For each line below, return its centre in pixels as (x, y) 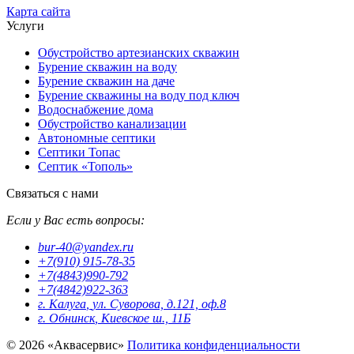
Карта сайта (38, 11)
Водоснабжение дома (96, 109)
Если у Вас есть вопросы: (75, 220)
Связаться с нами (53, 193)
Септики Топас (79, 152)
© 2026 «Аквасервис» (67, 345)
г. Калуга (62, 304)
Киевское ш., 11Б (146, 318)
